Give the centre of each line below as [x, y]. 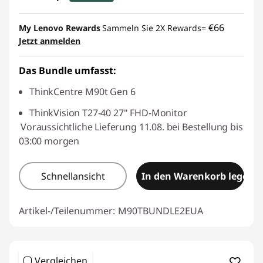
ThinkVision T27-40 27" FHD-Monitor [108, 112]
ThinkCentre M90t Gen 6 [82, 91]
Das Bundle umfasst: [68, 70]
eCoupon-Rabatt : [68, 17]
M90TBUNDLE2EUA [161, 210]
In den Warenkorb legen [198, 176]
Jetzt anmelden [50, 41]
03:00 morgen [49, 141]
